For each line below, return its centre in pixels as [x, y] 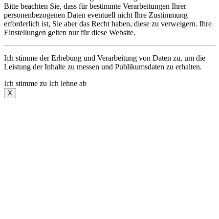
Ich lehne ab [68, 84]
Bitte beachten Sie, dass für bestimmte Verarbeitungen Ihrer [95, 6]
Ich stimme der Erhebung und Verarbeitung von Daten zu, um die [105, 58]
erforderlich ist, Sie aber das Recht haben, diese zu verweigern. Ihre [108, 24]
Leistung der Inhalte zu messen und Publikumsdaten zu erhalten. [103, 67]
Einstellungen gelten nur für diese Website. [70, 33]
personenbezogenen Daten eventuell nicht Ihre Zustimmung [96, 15]
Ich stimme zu [25, 84]
